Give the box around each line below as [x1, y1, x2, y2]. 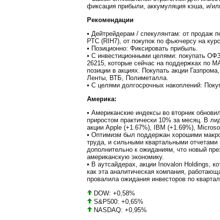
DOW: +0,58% [92, 190, 135, 197]
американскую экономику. [87, 153, 164, 161]
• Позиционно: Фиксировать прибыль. [87, 44, 198, 52]
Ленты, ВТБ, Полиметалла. [87, 74, 168, 82]
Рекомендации [87, 16, 134, 24]
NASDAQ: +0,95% [92, 206, 147, 214]
